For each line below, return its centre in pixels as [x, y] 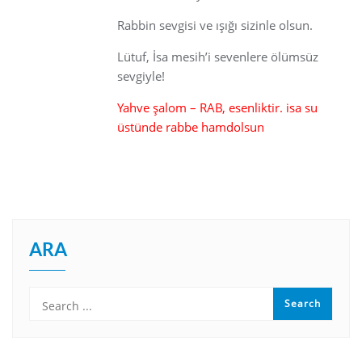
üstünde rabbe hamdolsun [191, 126]
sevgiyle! [141, 76]
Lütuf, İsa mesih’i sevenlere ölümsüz [218, 56]
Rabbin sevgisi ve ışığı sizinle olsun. [215, 25]
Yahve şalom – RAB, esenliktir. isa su [217, 107]
